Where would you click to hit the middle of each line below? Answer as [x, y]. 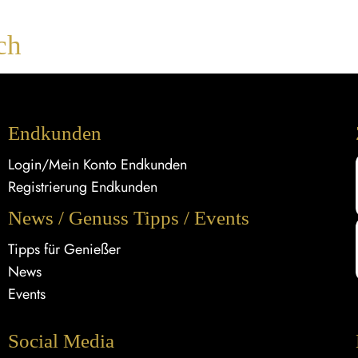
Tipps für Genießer [64, 249]
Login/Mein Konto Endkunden [97, 164]
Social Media [61, 340]
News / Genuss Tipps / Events [128, 217]
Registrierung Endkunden [82, 187]
